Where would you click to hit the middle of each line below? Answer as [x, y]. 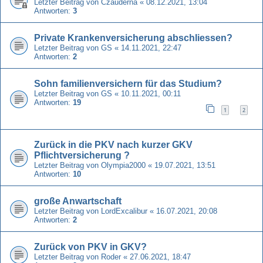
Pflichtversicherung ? [82, 155]
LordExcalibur [124, 211]
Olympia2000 [123, 165]
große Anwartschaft [78, 201]
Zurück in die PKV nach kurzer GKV [113, 144]
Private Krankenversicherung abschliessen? [133, 38]
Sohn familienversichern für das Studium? [128, 83]
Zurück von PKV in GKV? [90, 247]
